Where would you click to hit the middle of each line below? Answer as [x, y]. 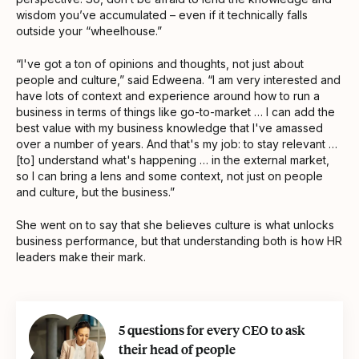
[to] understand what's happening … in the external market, [173, 159]
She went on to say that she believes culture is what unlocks [175, 224]
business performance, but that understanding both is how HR [179, 240]
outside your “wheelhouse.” [89, 30]
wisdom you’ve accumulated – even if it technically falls [162, 14]
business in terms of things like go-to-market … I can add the [175, 111]
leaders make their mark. [81, 256]
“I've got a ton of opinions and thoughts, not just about [160, 63]
